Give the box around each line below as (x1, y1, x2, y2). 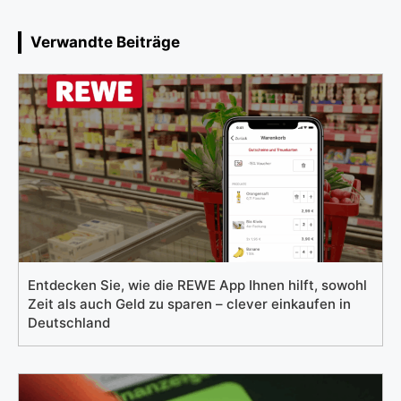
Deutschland (28, 314, 110, 332)
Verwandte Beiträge (30, 33, 180, 52)
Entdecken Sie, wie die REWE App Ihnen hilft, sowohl (28, 277, 367, 294)
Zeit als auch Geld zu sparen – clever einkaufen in (28, 295, 351, 313)
